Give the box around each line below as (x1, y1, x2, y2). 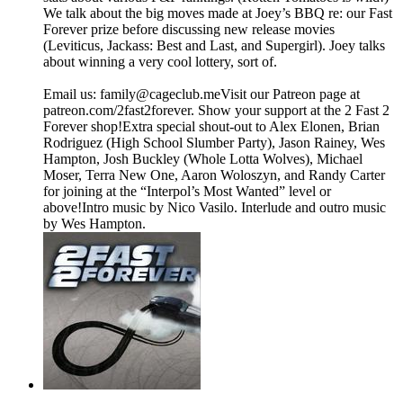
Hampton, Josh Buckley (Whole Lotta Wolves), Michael (43, 151, 363, 167)
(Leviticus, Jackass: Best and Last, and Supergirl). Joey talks (43, 38, 385, 54)
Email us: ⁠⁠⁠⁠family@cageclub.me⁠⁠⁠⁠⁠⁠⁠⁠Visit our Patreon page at (43, 86, 360, 103)
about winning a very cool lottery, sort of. (43, 54, 277, 70)
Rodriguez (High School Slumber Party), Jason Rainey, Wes (43, 135, 385, 151)
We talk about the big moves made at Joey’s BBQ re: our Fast (43, 5, 392, 22)
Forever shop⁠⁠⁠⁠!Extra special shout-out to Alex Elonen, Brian (43, 119, 380, 135)
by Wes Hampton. (43, 216, 146, 232)
